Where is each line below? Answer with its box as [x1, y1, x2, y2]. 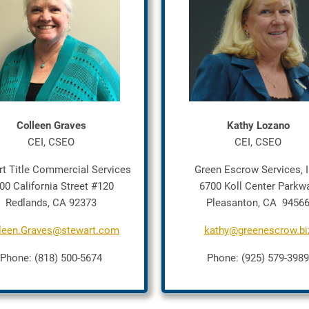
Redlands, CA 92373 [6, 197, 97, 209]
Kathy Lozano [226, 119, 290, 132]
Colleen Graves [16, 119, 86, 132]
